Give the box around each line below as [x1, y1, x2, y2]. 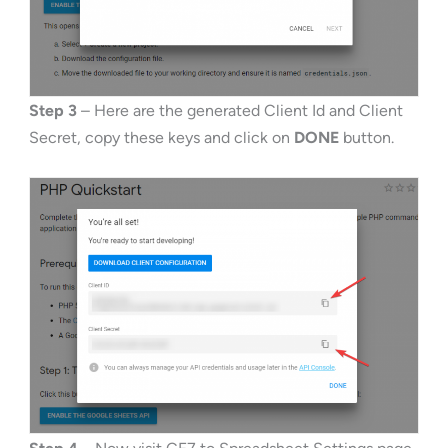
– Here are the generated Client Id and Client [76, 100, 403, 120]
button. [338, 127, 394, 147]
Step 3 [28, 100, 77, 120]
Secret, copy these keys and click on [28, 127, 294, 147]
